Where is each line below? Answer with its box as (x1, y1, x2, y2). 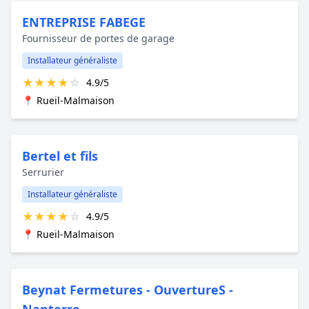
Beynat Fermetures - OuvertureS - (22, 281, 233, 298)
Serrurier (22, 165, 64, 179)
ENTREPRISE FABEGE (22, 13, 146, 30)
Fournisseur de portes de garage (22, 31, 175, 45)
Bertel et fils (22, 147, 98, 164)
